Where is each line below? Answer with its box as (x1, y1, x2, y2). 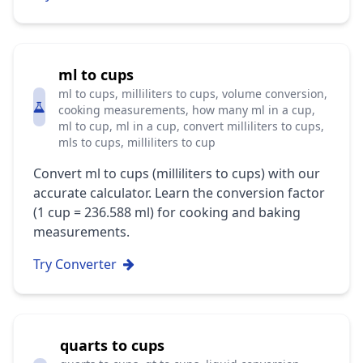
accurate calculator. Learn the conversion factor (33, 184, 325, 202)
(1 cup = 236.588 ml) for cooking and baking (33, 203, 301, 221)
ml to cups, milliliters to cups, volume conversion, (58, 86, 327, 101)
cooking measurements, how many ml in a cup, (58, 102, 315, 117)
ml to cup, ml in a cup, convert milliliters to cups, (58, 118, 324, 134)
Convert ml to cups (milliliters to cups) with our (33, 164, 320, 182)
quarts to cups (59, 335, 164, 355)
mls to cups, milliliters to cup (58, 135, 216, 150)
